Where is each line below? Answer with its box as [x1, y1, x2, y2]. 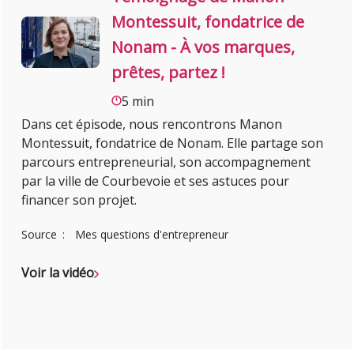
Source [21, 227, 61, 243]
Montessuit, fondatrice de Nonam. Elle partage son [21, 134, 324, 153]
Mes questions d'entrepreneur [75, 227, 229, 243]
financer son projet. [21, 191, 137, 209]
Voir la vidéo [21, 264, 95, 282]
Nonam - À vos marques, [111, 36, 296, 58]
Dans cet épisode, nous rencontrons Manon [21, 115, 283, 134]
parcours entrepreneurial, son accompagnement [21, 153, 311, 171]
